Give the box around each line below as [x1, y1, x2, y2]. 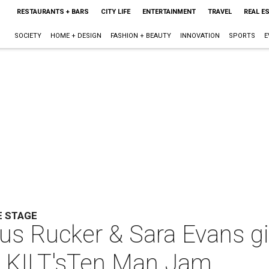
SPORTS [228, 32, 255, 40]
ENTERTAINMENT [142, 8, 196, 16]
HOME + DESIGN [50, 32, 101, 40]
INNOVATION [180, 32, 220, 40]
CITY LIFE [100, 8, 130, 16]
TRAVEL [207, 8, 232, 16]
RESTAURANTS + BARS [16, 8, 89, 16]
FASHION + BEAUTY [110, 32, 171, 40]
